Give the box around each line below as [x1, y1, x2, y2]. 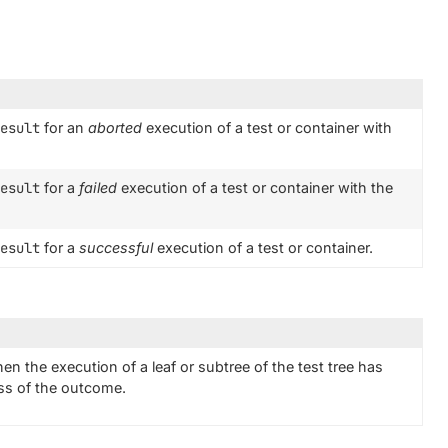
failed [79, 179, 117, 196]
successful [79, 239, 153, 256]
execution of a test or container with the [117, 179, 393, 196]
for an [40, 119, 88, 136]
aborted [88, 119, 142, 136]
